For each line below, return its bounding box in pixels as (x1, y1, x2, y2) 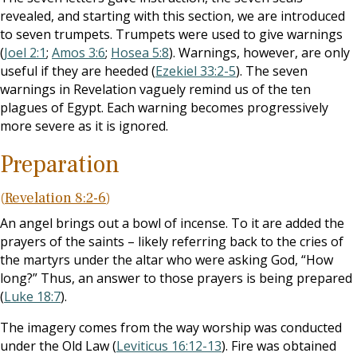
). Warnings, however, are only (169, 44, 350, 61)
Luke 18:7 (4, 288, 61, 305)
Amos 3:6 (52, 44, 105, 61)
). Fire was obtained (222, 337, 336, 355)
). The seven (236, 62, 308, 80)
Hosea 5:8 (111, 44, 169, 61)
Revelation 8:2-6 (5, 189, 106, 207)
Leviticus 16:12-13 (116, 337, 222, 355)
